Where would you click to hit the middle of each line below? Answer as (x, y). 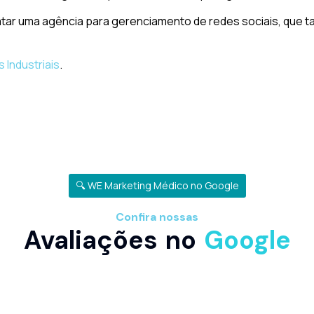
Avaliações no (114, 240)
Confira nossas (157, 217)
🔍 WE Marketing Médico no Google (157, 186)
